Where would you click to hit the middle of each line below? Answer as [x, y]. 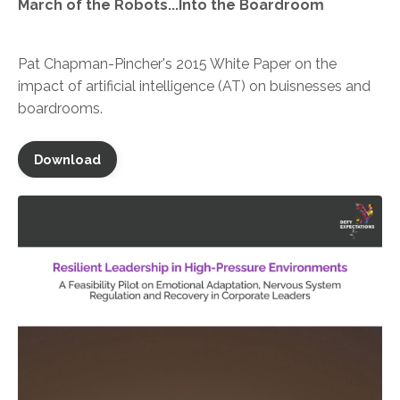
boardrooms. [60, 109]
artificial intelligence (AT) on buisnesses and [228, 87]
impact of [52, 87]
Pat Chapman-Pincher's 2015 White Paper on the [177, 64]
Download [67, 160]
